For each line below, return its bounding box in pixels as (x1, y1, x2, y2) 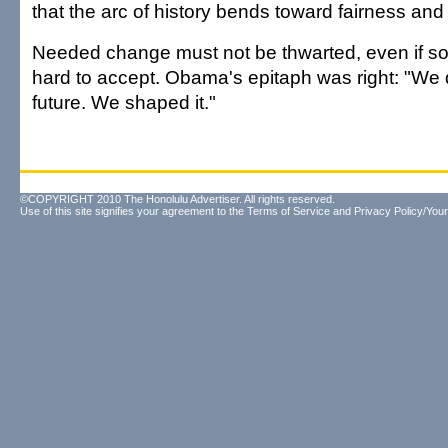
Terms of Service (247, 205, 330, 217)
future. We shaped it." (32, 91, 216, 113)
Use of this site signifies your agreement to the (20, 205, 247, 217)
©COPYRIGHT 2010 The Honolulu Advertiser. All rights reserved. (20, 193, 335, 205)
